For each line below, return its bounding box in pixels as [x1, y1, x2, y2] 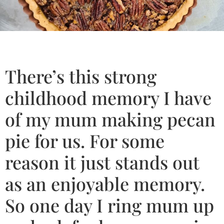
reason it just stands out [5, 150, 199, 174]
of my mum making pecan [5, 107, 215, 131]
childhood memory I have [5, 85, 211, 110]
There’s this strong [5, 64, 156, 88]
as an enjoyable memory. [5, 171, 205, 196]
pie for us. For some [5, 128, 164, 153]
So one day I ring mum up [5, 193, 214, 217]
